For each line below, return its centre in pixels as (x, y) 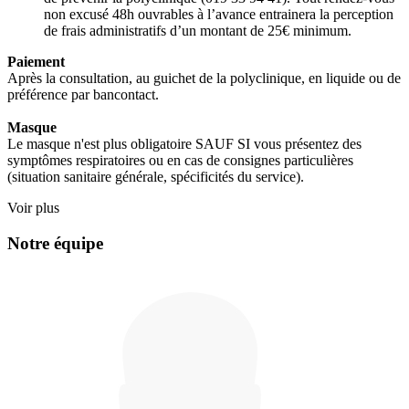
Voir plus (33, 207)
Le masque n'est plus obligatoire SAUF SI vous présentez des (184, 143)
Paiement (36, 61)
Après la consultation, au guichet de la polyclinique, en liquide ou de (204, 78)
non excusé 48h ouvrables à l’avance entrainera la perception (219, 14)
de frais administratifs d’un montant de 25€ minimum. (198, 30)
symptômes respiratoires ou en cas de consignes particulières (180, 160)
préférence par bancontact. (83, 94)
